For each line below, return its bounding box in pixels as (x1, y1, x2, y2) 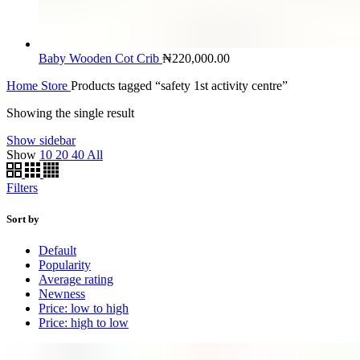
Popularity (39, 257, 91, 272)
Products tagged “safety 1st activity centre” (71, 78, 288, 92)
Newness (39, 286, 85, 301)
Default (39, 243, 76, 257)
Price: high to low (39, 315, 129, 329)
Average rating (39, 272, 113, 286)
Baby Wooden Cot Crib (39, 51, 162, 65)
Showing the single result (6, 105, 134, 120)
